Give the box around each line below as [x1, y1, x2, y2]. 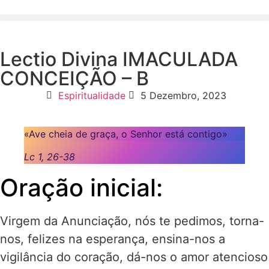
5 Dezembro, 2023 [140, 89, 226, 101]
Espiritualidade [58, 89, 125, 101]
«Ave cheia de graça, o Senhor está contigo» [24, 128, 228, 140]
